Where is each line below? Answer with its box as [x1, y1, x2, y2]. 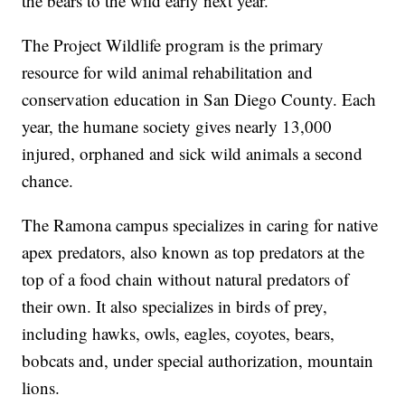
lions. [22, 375, 61, 399]
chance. [22, 168, 74, 192]
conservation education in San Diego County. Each [22, 87, 377, 110]
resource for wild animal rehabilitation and [22, 60, 314, 83]
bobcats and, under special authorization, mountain [22, 348, 374, 372]
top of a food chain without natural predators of [22, 267, 350, 290]
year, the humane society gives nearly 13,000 [22, 114, 333, 137]
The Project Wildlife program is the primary [22, 33, 325, 56]
